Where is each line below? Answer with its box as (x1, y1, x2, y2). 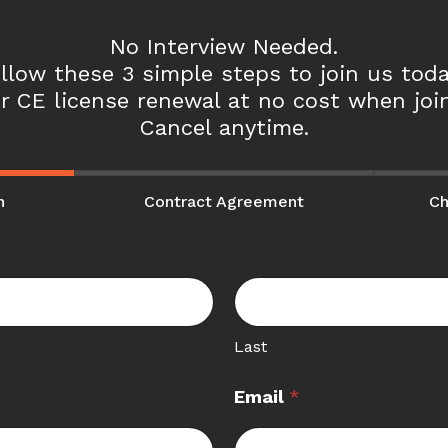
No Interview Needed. (110, 33, 338, 59)
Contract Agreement (143, 192, 304, 212)
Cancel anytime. (139, 114, 309, 140)
